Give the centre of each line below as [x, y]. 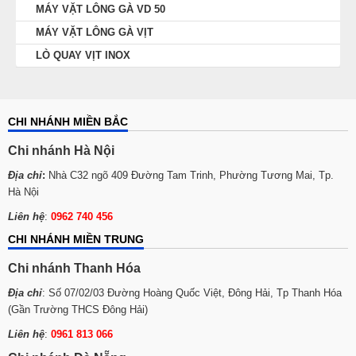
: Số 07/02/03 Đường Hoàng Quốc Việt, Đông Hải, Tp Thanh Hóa [192, 293]
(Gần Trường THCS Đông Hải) [78, 310]
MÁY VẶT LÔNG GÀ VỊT [95, 33]
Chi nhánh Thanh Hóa [74, 269]
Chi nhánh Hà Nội [61, 151]
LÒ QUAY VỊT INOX [83, 56]
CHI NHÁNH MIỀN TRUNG [76, 240]
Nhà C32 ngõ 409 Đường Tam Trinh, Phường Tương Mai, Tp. [190, 176]
